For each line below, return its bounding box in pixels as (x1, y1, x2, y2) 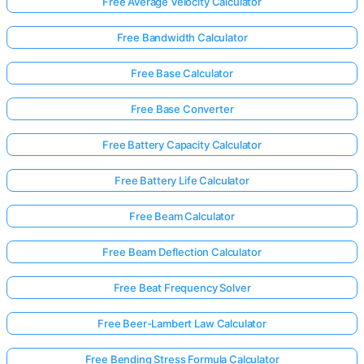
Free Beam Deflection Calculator (102, 245, 262, 258)
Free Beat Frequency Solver (113, 281, 251, 294)
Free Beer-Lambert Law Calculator (97, 317, 266, 330)
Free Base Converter (130, 102, 234, 115)
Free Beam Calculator (129, 210, 235, 223)
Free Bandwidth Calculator (116, 31, 248, 44)
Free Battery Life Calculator (115, 174, 249, 187)
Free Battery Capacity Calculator (102, 138, 262, 151)
